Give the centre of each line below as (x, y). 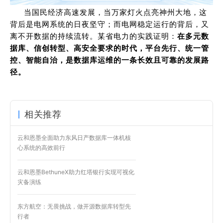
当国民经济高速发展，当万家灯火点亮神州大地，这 (115, 12)
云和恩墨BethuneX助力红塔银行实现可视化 (76, 172)
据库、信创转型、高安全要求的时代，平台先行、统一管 (110, 48)
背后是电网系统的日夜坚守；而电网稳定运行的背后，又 (110, 24)
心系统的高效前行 (41, 147)
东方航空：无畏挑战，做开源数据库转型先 (74, 206)
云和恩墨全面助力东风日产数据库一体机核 (74, 137)
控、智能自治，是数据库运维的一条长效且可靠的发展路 (110, 60)
